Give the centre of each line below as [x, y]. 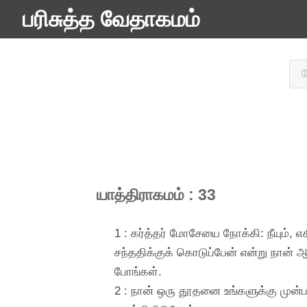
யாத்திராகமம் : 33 [156, 195]
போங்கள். [138, 271]
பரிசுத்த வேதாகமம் [111, 19]
